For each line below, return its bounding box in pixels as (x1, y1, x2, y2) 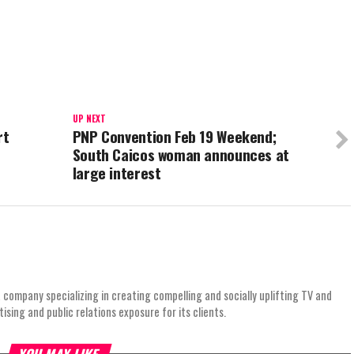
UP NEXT (72, 111, 106, 125)
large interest (72, 160, 161, 184)
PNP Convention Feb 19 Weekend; (72, 124, 277, 148)
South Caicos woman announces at (72, 142, 289, 166)
